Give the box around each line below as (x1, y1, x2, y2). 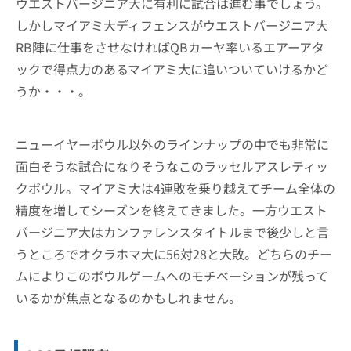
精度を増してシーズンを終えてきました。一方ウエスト (16, 201, 327, 219)
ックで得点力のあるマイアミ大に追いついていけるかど (16, 60, 328, 78)
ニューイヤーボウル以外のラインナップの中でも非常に (16, 135, 329, 154)
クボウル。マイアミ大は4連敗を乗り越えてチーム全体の (16, 179, 335, 197)
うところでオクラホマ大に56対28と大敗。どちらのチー (16, 244, 332, 263)
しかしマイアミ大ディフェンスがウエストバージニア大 (16, 16, 328, 34)
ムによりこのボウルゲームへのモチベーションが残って (16, 266, 328, 285)
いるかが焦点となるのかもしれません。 (16, 288, 241, 307)
